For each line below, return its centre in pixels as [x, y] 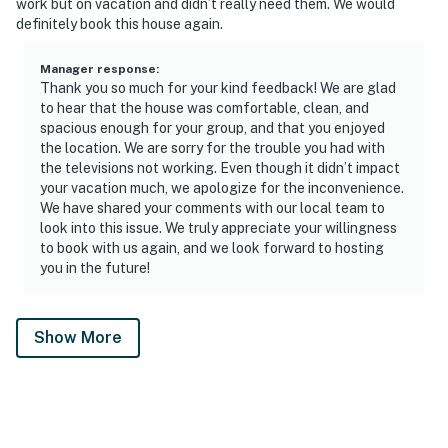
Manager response [98, 68]
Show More [78, 337]
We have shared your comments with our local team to [212, 207]
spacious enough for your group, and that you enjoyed [212, 127]
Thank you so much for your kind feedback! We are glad [218, 87]
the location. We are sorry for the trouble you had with [212, 147]
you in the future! [95, 267]
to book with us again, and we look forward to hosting [212, 247]
